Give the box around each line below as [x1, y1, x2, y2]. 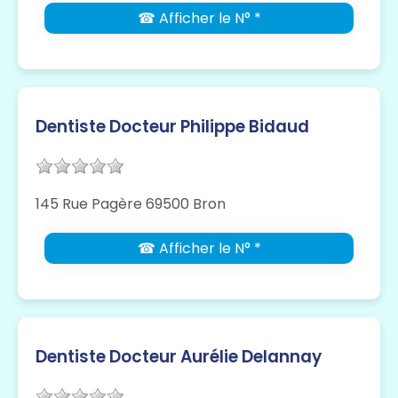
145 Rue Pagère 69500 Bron [36, 194, 226, 215]
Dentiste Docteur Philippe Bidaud [36, 115, 309, 139]
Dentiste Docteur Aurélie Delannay [36, 345, 322, 370]
